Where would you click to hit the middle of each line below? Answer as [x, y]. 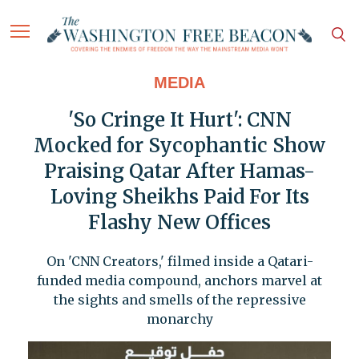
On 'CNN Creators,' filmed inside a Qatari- [179, 262]
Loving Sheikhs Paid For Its [179, 197]
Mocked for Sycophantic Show [179, 146]
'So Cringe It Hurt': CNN [179, 120]
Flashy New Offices [179, 223]
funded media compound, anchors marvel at [179, 281]
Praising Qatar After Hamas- [179, 171]
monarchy [179, 319]
